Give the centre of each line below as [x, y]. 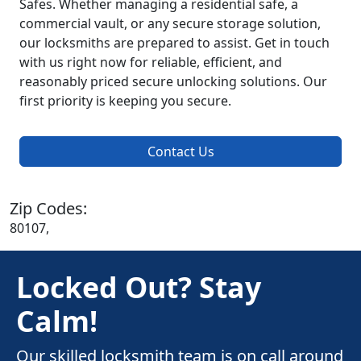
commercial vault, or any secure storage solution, [170, 23]
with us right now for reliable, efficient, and [151, 62]
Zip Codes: [48, 208]
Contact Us [180, 151]
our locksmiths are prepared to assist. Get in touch [174, 42]
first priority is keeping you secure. [125, 100]
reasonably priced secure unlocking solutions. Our [173, 81]
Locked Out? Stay [139, 286]
